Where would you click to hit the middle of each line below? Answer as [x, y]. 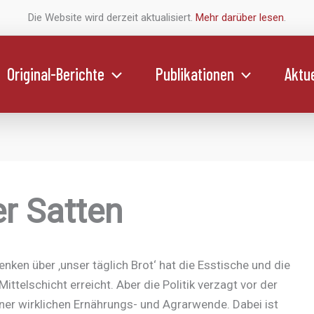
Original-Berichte [56, 74]
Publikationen [194, 74]
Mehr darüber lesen [240, 18]
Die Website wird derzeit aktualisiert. [112, 18]
